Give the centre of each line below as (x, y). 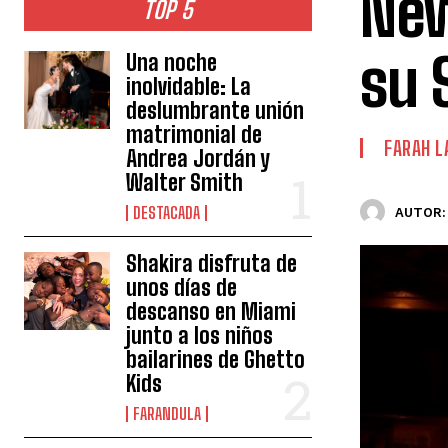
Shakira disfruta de (212, 264)
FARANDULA (167, 414)
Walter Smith (185, 183)
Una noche (172, 63)
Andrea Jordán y (198, 159)
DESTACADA (167, 213)
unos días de (182, 288)
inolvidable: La (189, 87)
